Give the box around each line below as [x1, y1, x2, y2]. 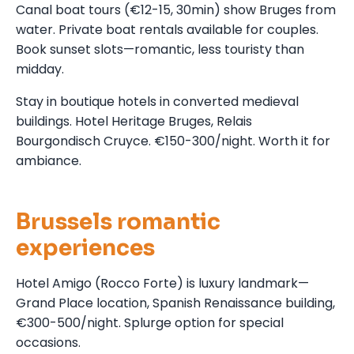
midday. [16, 59, 64, 78]
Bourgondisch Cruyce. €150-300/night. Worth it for [16, 131, 330, 150]
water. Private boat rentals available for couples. [16, 20, 318, 39]
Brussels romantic [16, 207, 220, 235]
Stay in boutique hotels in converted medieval [16, 92, 299, 111]
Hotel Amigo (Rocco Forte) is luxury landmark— [16, 273, 309, 292]
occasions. [16, 333, 81, 352]
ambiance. [16, 151, 81, 170]
